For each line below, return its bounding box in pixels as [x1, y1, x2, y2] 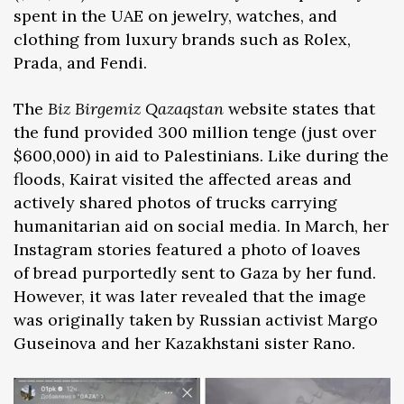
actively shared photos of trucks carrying [14, 191, 337, 213]
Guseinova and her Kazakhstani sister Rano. [14, 332, 355, 353]
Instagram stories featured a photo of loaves [14, 238, 361, 260]
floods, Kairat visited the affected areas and [14, 168, 352, 189]
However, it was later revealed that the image [14, 285, 366, 307]
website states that [224, 97, 375, 119]
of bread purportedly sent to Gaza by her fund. [14, 262, 376, 283]
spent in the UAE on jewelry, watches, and [14, 5, 337, 26]
